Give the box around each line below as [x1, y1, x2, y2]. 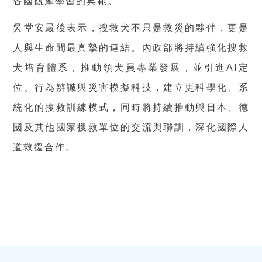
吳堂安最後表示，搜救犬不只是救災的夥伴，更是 [13, 22, 249, 33]
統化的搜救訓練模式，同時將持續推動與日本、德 [13, 102, 249, 112]
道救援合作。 [13, 142, 77, 152]
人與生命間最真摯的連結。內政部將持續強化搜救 [13, 42, 249, 53]
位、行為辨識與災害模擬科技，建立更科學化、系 [13, 82, 249, 92]
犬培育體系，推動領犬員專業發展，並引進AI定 [13, 62, 249, 73]
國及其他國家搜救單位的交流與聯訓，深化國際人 [13, 122, 249, 132]
